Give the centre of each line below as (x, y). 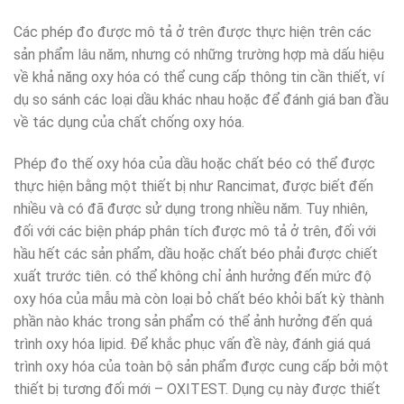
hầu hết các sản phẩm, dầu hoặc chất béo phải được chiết (196, 253)
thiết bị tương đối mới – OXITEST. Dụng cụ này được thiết (197, 389)
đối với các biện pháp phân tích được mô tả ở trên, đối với (195, 231)
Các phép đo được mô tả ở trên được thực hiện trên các (193, 32)
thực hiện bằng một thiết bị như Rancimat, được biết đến (193, 186)
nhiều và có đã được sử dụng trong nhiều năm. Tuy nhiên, (191, 208)
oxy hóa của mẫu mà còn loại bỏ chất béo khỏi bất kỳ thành (199, 298)
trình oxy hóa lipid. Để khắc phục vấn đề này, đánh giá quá (192, 344)
